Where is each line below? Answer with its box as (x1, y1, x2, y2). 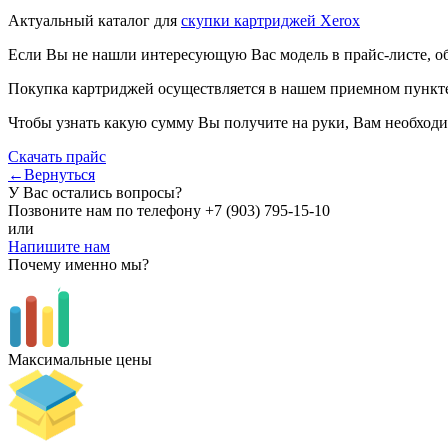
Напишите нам (8, 237, 110, 255)
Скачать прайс (8, 147, 106, 165)
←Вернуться (8, 165, 95, 183)
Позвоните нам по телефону (8, 201, 205, 219)
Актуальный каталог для (8, 11, 181, 29)
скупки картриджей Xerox (181, 11, 360, 29)
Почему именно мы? (8, 255, 149, 273)
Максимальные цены (8, 350, 152, 368)
